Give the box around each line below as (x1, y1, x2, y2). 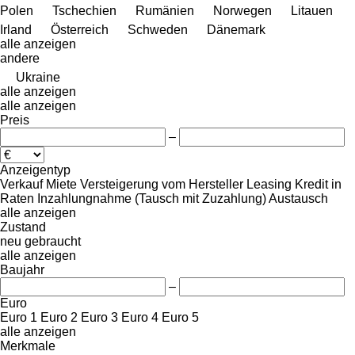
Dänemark (207, 22, 265, 36)
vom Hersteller (162, 177, 243, 191)
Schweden (128, 22, 188, 36)
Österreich (51, 22, 109, 36)
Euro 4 (121, 310, 158, 324)
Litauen (291, 3, 333, 17)
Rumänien (136, 3, 194, 17)
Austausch (269, 191, 328, 205)
